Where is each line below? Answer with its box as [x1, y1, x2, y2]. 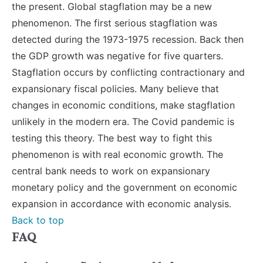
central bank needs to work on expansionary [12, 165, 210, 177]
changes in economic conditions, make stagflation [12, 99, 235, 112]
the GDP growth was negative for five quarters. [12, 50, 223, 62]
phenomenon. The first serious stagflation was [12, 17, 217, 29]
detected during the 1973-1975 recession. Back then [12, 33, 244, 46]
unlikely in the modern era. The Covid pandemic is [12, 116, 234, 128]
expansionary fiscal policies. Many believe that [12, 83, 219, 95]
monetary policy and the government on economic [12, 181, 237, 194]
